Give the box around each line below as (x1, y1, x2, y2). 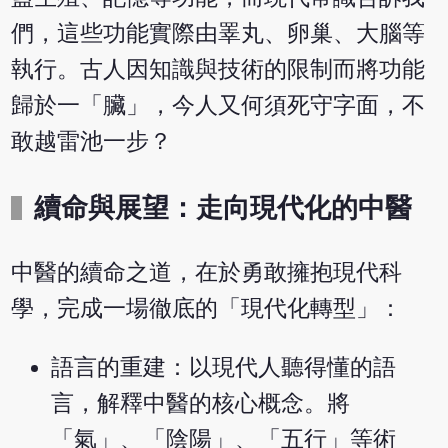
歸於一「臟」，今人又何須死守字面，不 (11, 92, 426, 118)
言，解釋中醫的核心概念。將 (51, 391, 351, 417)
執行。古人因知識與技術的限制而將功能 (11, 56, 426, 82)
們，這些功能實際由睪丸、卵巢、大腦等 (11, 20, 426, 46)
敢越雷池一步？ (11, 128, 173, 154)
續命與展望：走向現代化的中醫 (34, 192, 413, 223)
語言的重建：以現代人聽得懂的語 (51, 355, 397, 381)
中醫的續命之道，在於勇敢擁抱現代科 (11, 260, 403, 286)
